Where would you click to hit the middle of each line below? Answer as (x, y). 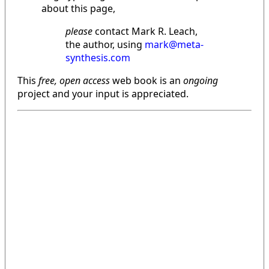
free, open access (73, 81)
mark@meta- (174, 45)
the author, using (105, 45)
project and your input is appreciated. (103, 94)
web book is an (147, 81)
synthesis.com (98, 58)
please (79, 32)
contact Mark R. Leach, (145, 32)
